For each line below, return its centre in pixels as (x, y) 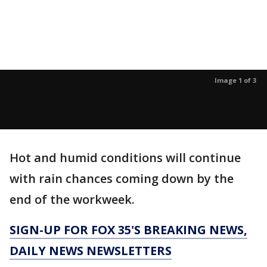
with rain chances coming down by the (122, 178)
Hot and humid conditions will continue (125, 157)
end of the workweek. (72, 199)
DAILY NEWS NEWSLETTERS (91, 250)
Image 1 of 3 (235, 80)
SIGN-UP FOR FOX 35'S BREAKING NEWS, (128, 229)
